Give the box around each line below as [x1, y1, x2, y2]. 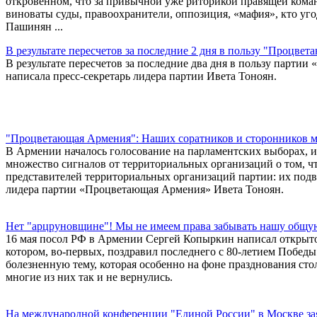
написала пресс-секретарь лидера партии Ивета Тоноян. [6, 69, 277, 82]
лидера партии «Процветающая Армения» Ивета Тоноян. [6, 183, 284, 195]
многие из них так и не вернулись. [6, 270, 173, 283]
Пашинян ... [6, 20, 63, 33]
